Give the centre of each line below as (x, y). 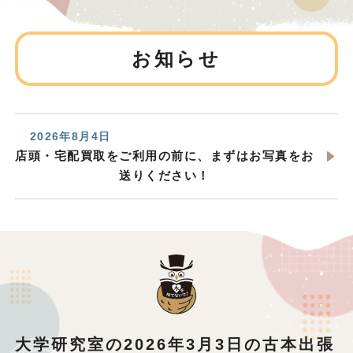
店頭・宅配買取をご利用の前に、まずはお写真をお (165, 155)
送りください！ (165, 175)
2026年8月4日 (70, 136)
